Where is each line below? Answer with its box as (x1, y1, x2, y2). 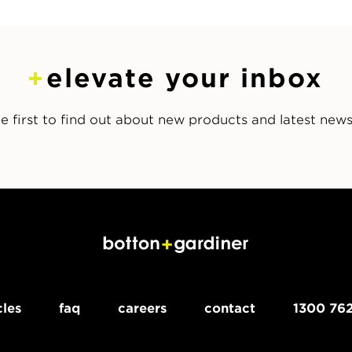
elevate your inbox (46, 62, 324, 93)
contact (203, 301, 255, 317)
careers (117, 301, 167, 317)
